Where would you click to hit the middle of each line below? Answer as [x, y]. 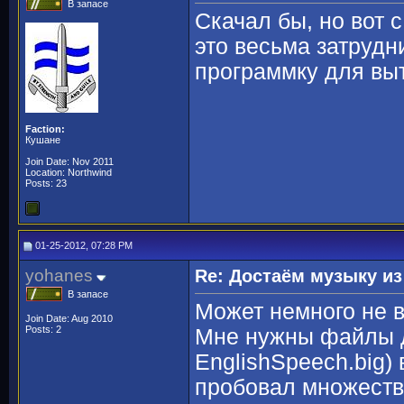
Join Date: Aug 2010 [69, 318]
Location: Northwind [69, 172]
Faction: [45, 129]
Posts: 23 [46, 183]
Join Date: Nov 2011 [69, 161]
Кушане [43, 140]
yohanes [59, 275]
